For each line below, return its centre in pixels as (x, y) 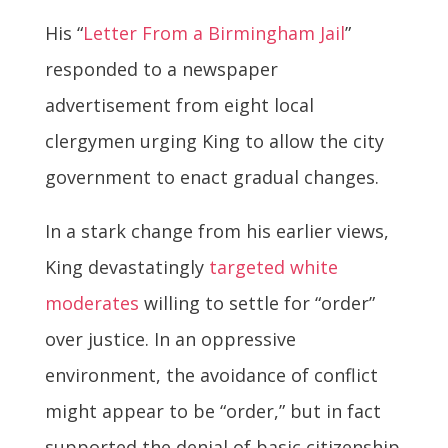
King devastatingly (126, 267)
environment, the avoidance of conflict (211, 375)
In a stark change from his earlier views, (216, 231)
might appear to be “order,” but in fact (212, 411)
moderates (91, 303)
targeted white (273, 267)
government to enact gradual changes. (211, 177)
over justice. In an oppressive (170, 339)
